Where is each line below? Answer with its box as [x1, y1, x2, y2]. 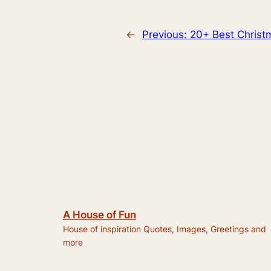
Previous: [142, 28, 190, 41]
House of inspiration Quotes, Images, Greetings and [63, 223, 266, 234]
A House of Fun [63, 208, 136, 221]
